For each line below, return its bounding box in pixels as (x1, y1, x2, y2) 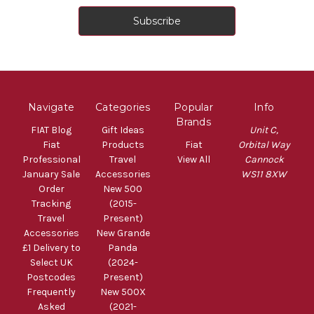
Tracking (32, 197, 71, 210)
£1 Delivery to (22, 241, 81, 254)
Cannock (244, 153, 284, 165)
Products (101, 138, 144, 151)
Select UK (29, 256, 73, 268)
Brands (176, 115, 211, 128)
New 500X (100, 285, 146, 298)
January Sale (22, 168, 80, 180)
